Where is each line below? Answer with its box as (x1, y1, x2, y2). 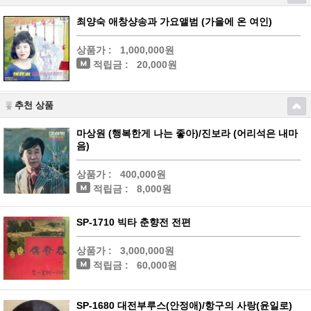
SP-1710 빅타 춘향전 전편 (76, 217, 191, 228)
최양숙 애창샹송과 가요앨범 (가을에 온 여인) (76, 16, 272, 27)
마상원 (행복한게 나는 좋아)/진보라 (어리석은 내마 (76, 128, 298, 140)
